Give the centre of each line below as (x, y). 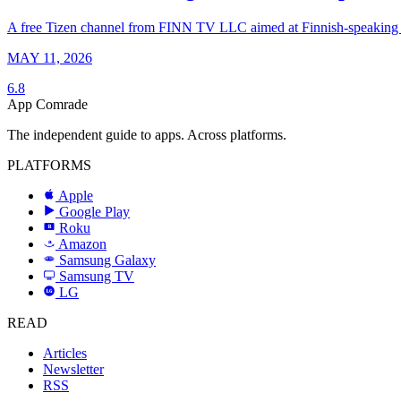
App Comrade (47, 104)
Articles (65, 353)
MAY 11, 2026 (50, 57)
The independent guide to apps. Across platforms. (147, 134)
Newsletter (73, 369)
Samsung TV (97, 276)
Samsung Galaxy (107, 260)
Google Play (94, 211)
